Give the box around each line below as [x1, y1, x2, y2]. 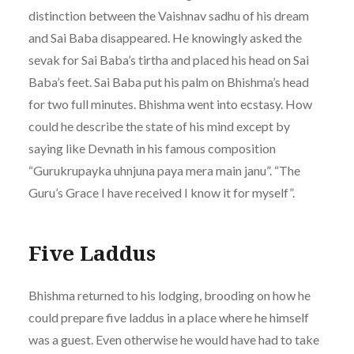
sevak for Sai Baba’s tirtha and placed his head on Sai [28, 51, 309, 67]
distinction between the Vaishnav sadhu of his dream [28, 7, 309, 23]
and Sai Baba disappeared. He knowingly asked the [28, 29, 302, 45]
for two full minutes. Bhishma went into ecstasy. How [28, 96, 312, 111]
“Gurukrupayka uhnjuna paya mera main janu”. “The [28, 162, 300, 178]
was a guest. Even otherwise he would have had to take [28, 331, 319, 347]
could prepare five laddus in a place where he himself [28, 309, 309, 325]
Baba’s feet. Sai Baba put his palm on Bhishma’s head [28, 73, 309, 89]
